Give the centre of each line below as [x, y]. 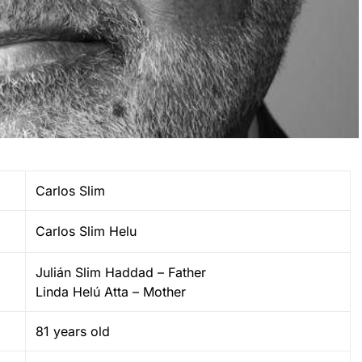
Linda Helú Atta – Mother [111, 291]
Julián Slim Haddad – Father [121, 272]
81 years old [73, 331]
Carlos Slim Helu [86, 231]
